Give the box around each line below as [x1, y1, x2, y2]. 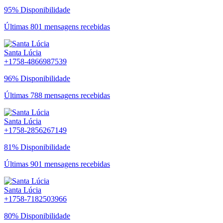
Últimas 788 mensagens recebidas [4, 91, 110, 100]
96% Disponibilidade [4, 74, 70, 83]
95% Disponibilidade [4, 5, 70, 14]
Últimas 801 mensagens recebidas [4, 22, 110, 31]
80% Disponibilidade [4, 211, 70, 220]
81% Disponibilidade [4, 142, 70, 151]
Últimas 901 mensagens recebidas [4, 159, 110, 168]
